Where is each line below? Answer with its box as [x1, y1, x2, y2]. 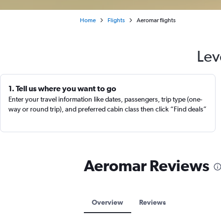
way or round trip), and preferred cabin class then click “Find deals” [8, 105, 207, 113]
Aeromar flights [137, 17, 176, 24]
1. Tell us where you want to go [8, 84, 116, 93]
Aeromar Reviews [84, 156, 209, 175]
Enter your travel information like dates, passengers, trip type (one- [8, 95, 202, 103]
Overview [92, 198, 123, 206]
